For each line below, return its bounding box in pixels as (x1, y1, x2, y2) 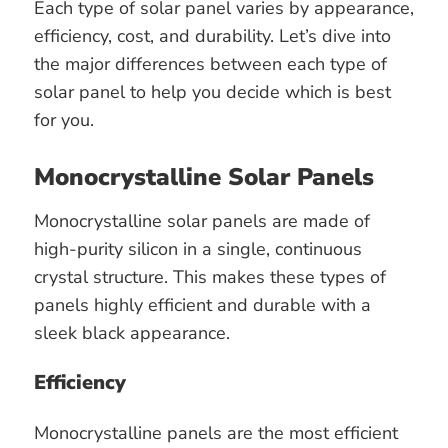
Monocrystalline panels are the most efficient (34, 421, 398, 446)
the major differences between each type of (34, 52, 387, 77)
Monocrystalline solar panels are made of (34, 209, 370, 234)
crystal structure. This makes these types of (34, 265, 386, 290)
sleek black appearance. (34, 321, 230, 346)
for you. (34, 108, 94, 133)
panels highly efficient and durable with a (34, 293, 371, 318)
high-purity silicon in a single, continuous (34, 237, 362, 262)
